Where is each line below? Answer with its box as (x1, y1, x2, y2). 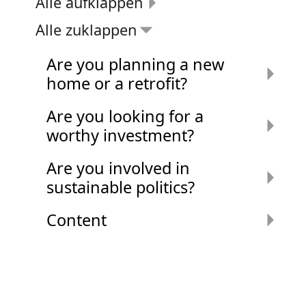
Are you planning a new (46, 53, 224, 75)
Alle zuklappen (36, 19, 137, 40)
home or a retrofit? (46, 72, 187, 94)
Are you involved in (46, 156, 190, 179)
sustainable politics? (46, 176, 195, 198)
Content (46, 208, 107, 231)
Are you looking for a (46, 105, 204, 127)
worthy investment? (46, 124, 194, 146)
